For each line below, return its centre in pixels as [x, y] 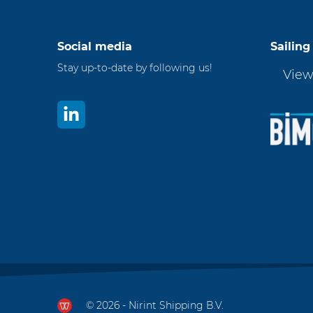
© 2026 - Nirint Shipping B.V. [155, 305]
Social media [95, 46]
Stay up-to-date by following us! [135, 67]
